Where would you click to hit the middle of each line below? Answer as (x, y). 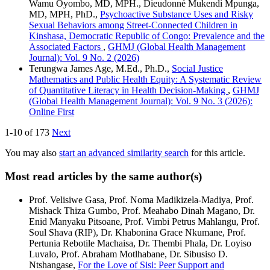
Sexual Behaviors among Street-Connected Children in (133, 25)
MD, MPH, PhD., (64, 14)
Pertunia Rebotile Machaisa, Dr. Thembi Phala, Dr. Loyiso (140, 243)
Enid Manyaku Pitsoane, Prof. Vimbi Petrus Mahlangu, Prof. (144, 221)
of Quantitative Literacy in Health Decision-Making (128, 90)
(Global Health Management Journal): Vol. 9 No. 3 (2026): (141, 101)
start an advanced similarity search (124, 153)
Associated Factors (66, 47)
